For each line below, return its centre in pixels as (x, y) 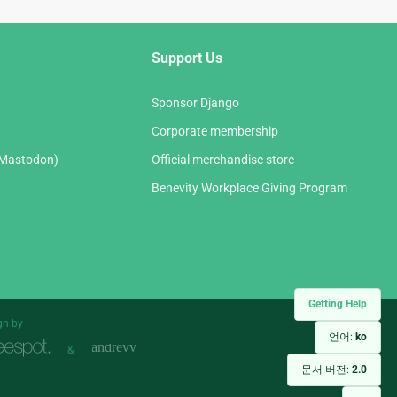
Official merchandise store (223, 159)
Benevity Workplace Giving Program (249, 187)
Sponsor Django (195, 102)
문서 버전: (327, 370)
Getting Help (338, 304)
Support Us (187, 58)
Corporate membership (215, 131)
